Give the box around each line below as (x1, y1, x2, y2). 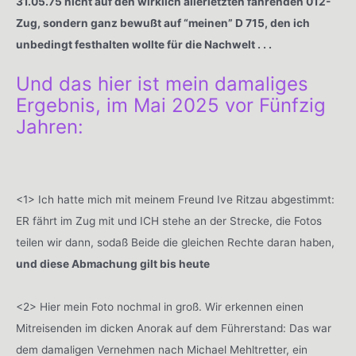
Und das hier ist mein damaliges (16, 72, 308, 95)
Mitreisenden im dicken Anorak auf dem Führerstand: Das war (16, 322, 331, 335)
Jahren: (16, 114, 83, 138)
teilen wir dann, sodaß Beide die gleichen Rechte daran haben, (16, 236, 335, 250)
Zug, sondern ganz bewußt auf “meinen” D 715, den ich (16, 17, 310, 30)
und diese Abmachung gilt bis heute (16, 257, 210, 271)
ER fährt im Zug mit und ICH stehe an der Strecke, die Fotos (16, 215, 322, 228)
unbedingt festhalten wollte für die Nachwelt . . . (16, 38, 272, 52)
